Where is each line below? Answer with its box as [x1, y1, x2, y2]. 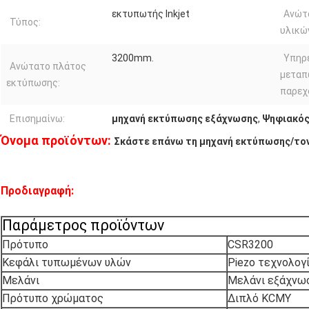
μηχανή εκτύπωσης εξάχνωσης [112, 113, 258, 125]
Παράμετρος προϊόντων [2, 217, 164, 235]
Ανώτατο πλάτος [10, 61, 86, 72]
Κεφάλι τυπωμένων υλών [2, 256, 131, 270]
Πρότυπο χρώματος [2, 292, 103, 306]
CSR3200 [228, 238, 273, 252]
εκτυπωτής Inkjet [112, 8, 190, 20]
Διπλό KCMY [228, 292, 291, 306]
